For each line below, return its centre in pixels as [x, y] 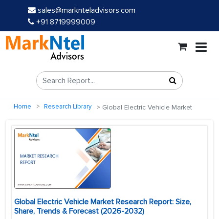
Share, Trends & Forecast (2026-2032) [79, 211]
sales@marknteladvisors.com [87, 10]
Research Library [68, 107]
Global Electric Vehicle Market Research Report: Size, [103, 202]
